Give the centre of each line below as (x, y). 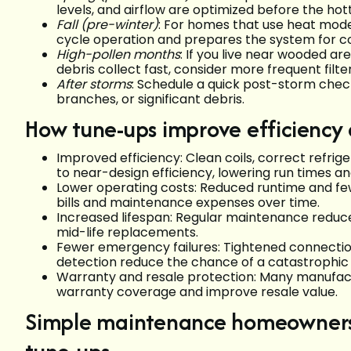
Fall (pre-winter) (107, 25)
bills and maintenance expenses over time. (188, 203)
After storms (94, 85)
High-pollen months (118, 55)
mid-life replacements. (127, 233)
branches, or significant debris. (150, 100)
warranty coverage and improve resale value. (197, 292)
